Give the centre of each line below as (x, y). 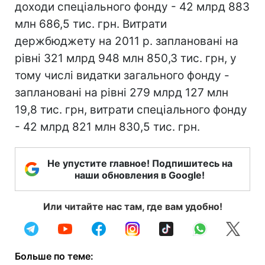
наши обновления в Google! (140, 175)
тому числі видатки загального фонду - (122, 75)
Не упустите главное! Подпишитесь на (140, 163)
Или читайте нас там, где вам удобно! (132, 206)
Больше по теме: (54, 256)
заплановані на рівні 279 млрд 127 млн (122, 92)
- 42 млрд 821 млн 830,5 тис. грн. (107, 127)
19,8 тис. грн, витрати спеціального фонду (131, 109)
